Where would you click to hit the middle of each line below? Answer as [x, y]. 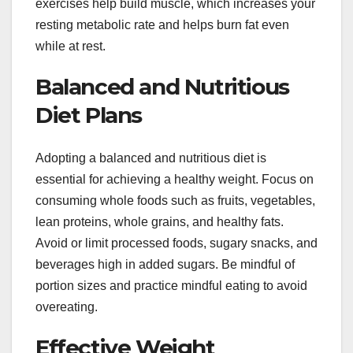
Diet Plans [89, 115]
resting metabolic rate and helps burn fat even [162, 25]
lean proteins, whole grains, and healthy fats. [160, 221]
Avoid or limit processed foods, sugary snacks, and [176, 243]
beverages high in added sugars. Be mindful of [165, 264]
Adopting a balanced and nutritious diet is [151, 158]
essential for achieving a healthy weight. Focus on [175, 179]
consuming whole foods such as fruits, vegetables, [175, 200]
